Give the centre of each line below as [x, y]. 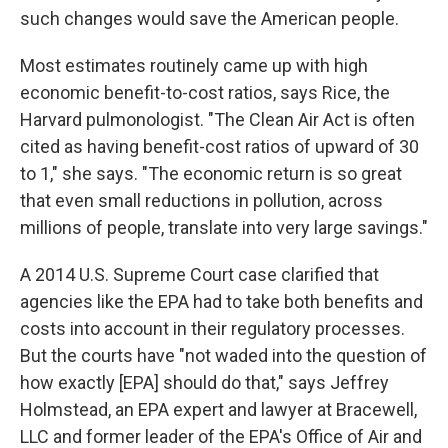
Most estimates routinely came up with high [194, 65]
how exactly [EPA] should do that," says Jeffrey [204, 382]
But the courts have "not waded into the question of [223, 355]
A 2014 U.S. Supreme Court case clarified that [199, 274]
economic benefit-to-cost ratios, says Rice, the [205, 92]
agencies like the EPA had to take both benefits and [221, 301]
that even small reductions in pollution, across [201, 200]
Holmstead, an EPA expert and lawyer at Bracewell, [218, 409]
